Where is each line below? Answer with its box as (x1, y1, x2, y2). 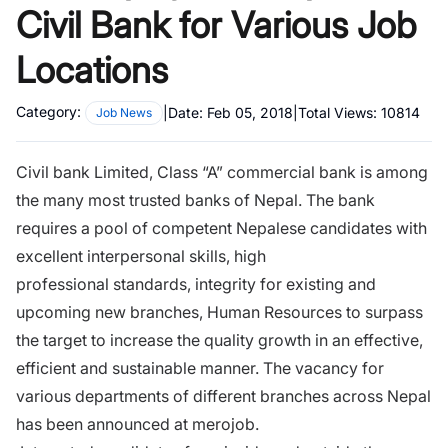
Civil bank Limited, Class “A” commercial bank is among (16, 161, 428, 182)
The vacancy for (263, 357, 384, 378)
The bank (306, 189, 375, 210)
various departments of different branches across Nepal (16, 385, 431, 406)
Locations (16, 47, 168, 92)
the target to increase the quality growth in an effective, (16, 329, 423, 350)
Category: (16, 102, 81, 120)
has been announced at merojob (16, 413, 255, 434)
